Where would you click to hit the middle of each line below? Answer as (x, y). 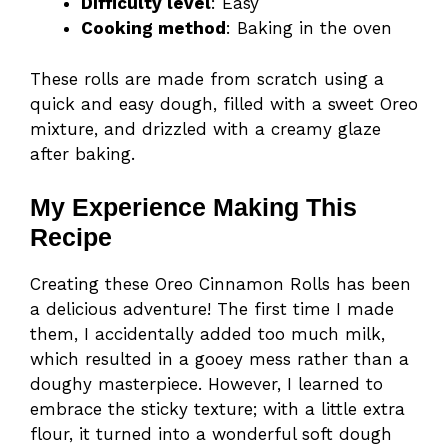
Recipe (71, 237)
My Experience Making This (193, 207)
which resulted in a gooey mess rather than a (219, 359)
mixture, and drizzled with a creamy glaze (205, 128)
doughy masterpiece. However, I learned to (206, 384)
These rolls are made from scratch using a (207, 78)
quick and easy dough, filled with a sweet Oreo (224, 103)
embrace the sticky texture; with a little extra (217, 409)
